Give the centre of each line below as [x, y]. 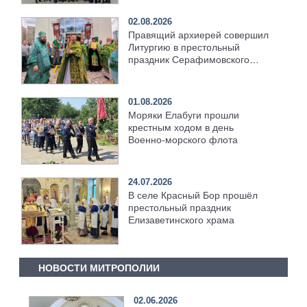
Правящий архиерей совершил [199, 35]
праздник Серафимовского [189, 59]
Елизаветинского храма [182, 220]
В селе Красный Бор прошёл [193, 195]
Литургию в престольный [184, 47]
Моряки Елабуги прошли [184, 115]
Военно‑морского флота [183, 139]
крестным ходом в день [181, 127]
